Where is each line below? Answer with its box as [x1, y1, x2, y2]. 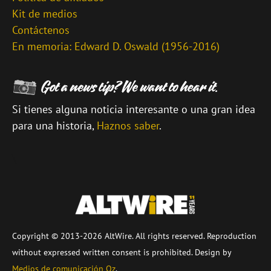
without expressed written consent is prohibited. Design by [12, 247, 231, 258]
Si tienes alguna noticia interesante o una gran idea [12, 102, 255, 117]
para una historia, [12, 119, 97, 133]
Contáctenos [12, 23, 70, 38]
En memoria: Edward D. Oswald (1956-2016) [12, 39, 220, 54]
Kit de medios [12, 7, 77, 21]
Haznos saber [97, 119, 159, 133]
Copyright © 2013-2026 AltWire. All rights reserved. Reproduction [12, 230, 256, 242]
